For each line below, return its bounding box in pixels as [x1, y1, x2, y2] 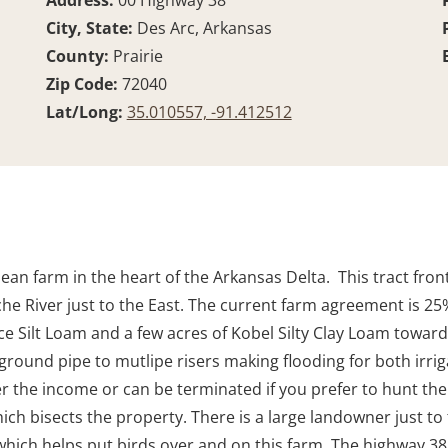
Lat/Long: [45, 101, 127, 124]
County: [45, 45, 113, 68]
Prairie [112, 45, 163, 68]
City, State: [45, 17, 137, 40]
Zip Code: [45, 73, 122, 96]
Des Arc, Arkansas [136, 17, 272, 40]
